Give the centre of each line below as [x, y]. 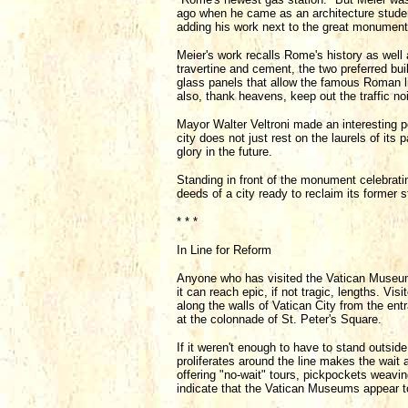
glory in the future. [224, 152]
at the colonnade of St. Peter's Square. [279, 319]
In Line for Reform [224, 250]
